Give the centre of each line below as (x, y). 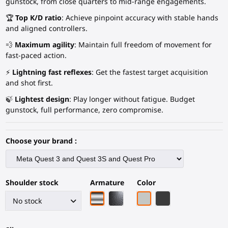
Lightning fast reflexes (52, 72)
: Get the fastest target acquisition (150, 72)
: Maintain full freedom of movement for (143, 45)
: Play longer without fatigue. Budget (132, 99)
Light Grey (161, 197)
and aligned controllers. (46, 28)
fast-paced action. (36, 55)
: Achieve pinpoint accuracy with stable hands (140, 18)
